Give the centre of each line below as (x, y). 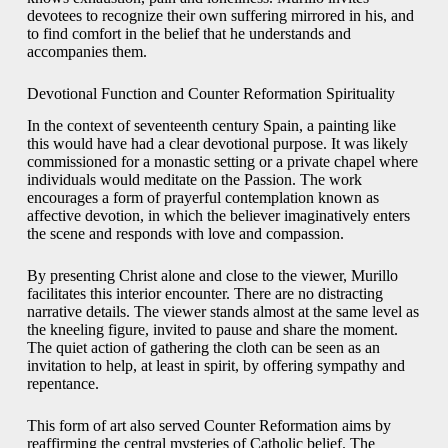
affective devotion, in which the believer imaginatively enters (218, 216)
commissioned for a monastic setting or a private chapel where (222, 162)
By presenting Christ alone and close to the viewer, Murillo (212, 276)
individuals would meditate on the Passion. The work (194, 180)
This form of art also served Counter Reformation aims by (208, 426)
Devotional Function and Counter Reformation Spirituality (210, 93)
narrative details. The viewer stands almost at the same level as (222, 312)
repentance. (62, 384)
